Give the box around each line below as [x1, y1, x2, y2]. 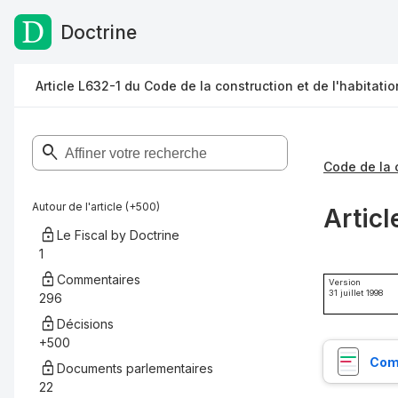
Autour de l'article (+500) [32, 200, 160, 213]
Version [329, 277, 361, 288]
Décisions [57, 316, 114, 331]
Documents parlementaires [57, 361, 213, 376]
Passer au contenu [23, 26, 146, 44]
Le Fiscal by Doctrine [57, 227, 179, 243]
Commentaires [57, 272, 140, 287]
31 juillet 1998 [329, 288, 383, 298]
